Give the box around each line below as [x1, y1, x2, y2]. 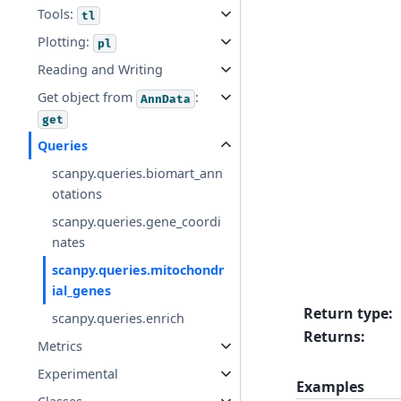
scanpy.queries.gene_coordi [52, 213, 222, 231]
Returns [303, 326, 361, 346]
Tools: [38, 5, 78, 23]
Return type [303, 303, 388, 323]
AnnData [141, 91, 192, 107]
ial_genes [52, 282, 112, 300]
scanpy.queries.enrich [52, 310, 185, 328]
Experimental [38, 365, 119, 383]
